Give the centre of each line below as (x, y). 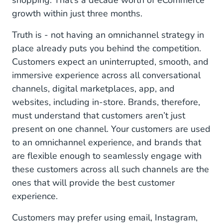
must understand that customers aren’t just (99, 115)
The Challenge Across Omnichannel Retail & (100, 70)
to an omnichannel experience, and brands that (107, 142)
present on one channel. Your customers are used (111, 129)
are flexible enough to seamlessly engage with (107, 156)
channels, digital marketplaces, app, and (93, 89)
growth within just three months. (78, 13)
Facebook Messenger (66, 48)
